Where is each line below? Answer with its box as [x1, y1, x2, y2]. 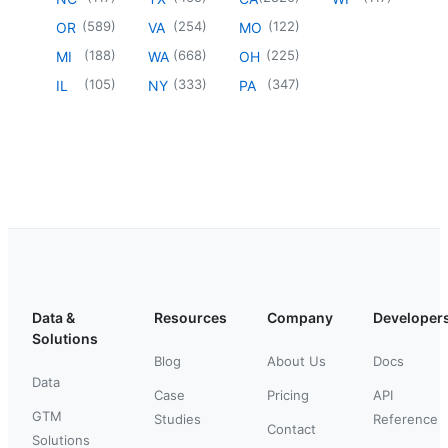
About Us [267, 352, 326, 369]
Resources [154, 308, 227, 326]
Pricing [267, 386, 309, 403]
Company [267, 308, 333, 326]
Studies [154, 410, 201, 427]
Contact [267, 420, 316, 437]
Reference [373, 410, 438, 427]
